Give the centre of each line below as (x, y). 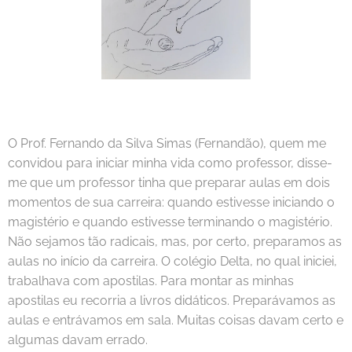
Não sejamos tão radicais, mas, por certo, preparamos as (175, 242)
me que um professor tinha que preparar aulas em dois (169, 183)
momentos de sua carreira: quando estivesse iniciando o (171, 203)
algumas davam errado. (78, 340)
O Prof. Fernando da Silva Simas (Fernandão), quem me (167, 144)
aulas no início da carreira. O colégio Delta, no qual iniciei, (172, 262)
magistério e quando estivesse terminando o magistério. (170, 222)
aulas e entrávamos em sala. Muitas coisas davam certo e (176, 321)
